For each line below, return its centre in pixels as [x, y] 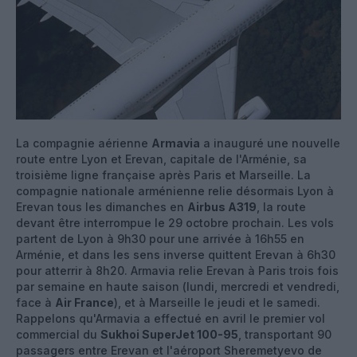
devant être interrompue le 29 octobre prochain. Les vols [175, 222]
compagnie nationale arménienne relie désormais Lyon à [175, 190]
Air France [84, 302]
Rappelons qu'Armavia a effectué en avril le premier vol [171, 318]
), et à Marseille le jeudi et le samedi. [217, 302]
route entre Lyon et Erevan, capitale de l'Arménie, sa [161, 159]
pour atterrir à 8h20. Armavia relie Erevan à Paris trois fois [177, 270]
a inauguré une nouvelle [270, 143]
